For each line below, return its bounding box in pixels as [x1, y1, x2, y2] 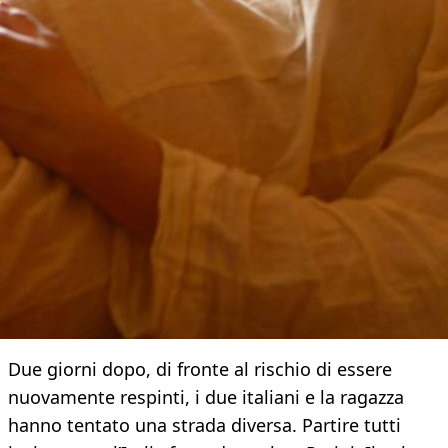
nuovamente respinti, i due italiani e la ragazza [8, 385, 404, 410]
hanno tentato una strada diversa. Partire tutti [8, 413, 401, 438]
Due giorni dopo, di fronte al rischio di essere [8, 357, 392, 382]
